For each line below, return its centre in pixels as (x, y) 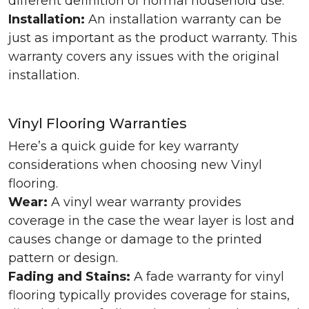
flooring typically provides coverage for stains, (149, 295)
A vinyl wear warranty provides (144, 202)
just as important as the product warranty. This (153, 38)
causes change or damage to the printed (135, 239)
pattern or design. (63, 258)
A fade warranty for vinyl (209, 277)
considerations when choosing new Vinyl (135, 165)
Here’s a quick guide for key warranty (123, 146)
